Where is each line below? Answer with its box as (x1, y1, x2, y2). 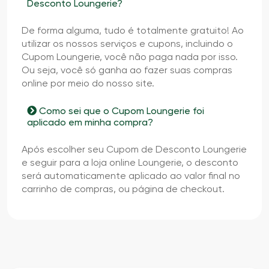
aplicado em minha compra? (27, 116, 153, 128)
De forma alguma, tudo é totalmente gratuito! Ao (22, 24, 244, 36)
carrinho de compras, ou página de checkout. (22, 183, 225, 195)
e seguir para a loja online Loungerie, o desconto (22, 156, 238, 168)
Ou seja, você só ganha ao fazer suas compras (22, 64, 232, 76)
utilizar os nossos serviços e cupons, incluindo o (22, 37, 233, 49)
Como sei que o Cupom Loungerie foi (37, 104, 204, 116)
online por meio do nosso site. (22, 77, 154, 89)
